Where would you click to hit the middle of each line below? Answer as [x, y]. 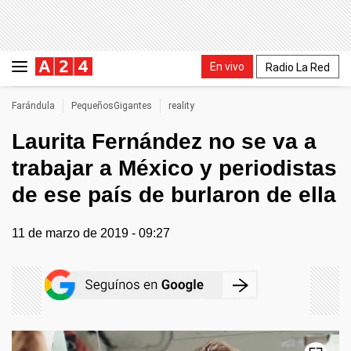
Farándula [33, 106]
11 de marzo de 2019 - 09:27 [91, 233]
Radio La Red [298, 67]
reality [181, 106]
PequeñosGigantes [112, 106]
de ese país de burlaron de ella [174, 195]
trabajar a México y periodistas [174, 168]
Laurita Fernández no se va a [164, 141]
